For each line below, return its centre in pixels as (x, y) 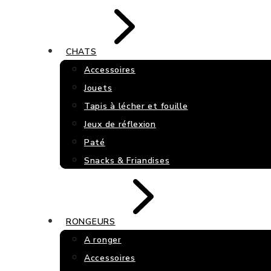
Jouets (98, 88)
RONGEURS (91, 222)
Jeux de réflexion (120, 124)
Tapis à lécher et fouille (136, 106)
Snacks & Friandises (127, 161)
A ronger (103, 240)
